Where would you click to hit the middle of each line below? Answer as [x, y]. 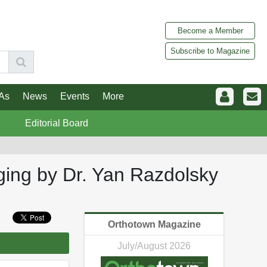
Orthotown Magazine [154, 225]
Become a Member [210, 30]
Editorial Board [56, 123]
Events [74, 97]
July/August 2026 [154, 246]
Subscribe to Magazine [210, 51]
